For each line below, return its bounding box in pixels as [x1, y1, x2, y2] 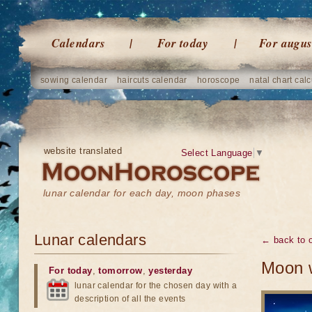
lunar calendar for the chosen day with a [75, 281, 237, 290]
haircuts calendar [117, 75, 187, 85]
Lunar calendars [34, 231, 146, 249]
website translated [44, 146, 123, 156]
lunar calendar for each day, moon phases [43, 187, 240, 198]
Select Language [180, 148, 253, 158]
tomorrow [98, 265, 143, 276]
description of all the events [75, 294, 186, 304]
